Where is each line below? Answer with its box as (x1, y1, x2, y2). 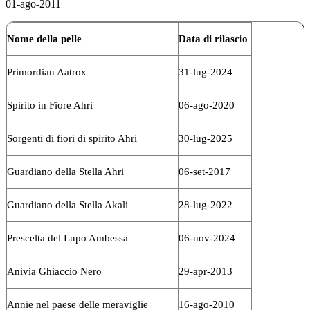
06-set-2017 (179, 165, 230, 177)
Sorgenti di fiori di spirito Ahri (7, 132, 137, 144)
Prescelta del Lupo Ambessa (7, 232, 128, 244)
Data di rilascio (179, 33, 248, 44)
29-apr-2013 (179, 265, 232, 277)
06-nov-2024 (179, 232, 235, 244)
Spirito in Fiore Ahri (7, 99, 93, 111)
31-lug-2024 (179, 66, 232, 77)
